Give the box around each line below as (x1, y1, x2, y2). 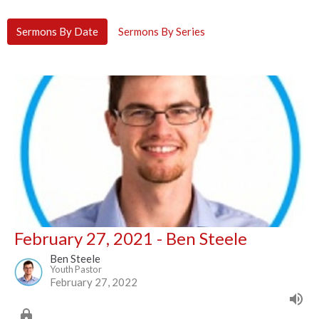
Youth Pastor (50, 263, 102, 276)
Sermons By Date (16, 25, 98, 38)
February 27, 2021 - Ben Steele (14, 228, 247, 249)
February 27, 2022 (50, 276, 137, 289)
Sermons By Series (118, 25, 205, 38)
